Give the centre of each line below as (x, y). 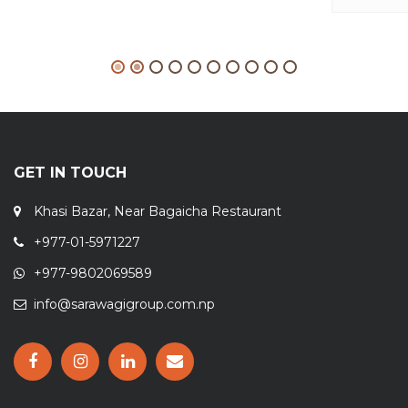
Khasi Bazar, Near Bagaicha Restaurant (158, 191)
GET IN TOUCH (70, 153)
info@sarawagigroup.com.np (124, 284)
